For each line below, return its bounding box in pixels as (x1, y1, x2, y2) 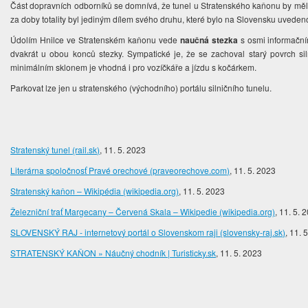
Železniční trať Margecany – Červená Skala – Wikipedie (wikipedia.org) (10, 206, 276, 218)
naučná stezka (179, 34, 238, 47)
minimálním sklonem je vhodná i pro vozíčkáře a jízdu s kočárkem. (10, 61, 259, 74)
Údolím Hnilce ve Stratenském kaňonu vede (10, 34, 180, 46)
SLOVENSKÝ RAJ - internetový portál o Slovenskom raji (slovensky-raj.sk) (10, 226, 286, 239)
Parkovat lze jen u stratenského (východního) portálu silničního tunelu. (10, 82, 274, 94)
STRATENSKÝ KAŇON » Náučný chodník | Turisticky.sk (10, 247, 217, 259)
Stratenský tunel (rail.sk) (10, 144, 100, 156)
